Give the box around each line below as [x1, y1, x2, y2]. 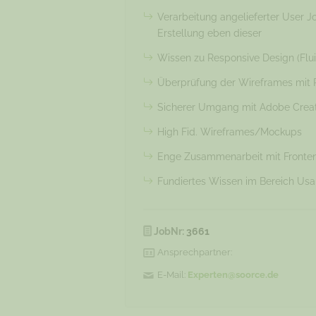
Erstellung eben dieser [157, 28, 262, 39]
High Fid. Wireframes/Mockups [157, 126, 302, 138]
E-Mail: [157, 269, 188, 280]
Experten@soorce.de [187, 269, 279, 280]
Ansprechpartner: [157, 247, 232, 257]
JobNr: [151, 226, 186, 237]
